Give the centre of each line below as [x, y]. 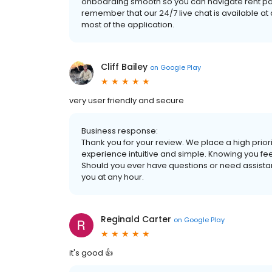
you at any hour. [113, 177]
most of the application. [128, 25]
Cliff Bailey [124, 67]
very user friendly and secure [127, 100]
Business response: [120, 131]
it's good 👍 [91, 253]
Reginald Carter [136, 219]
